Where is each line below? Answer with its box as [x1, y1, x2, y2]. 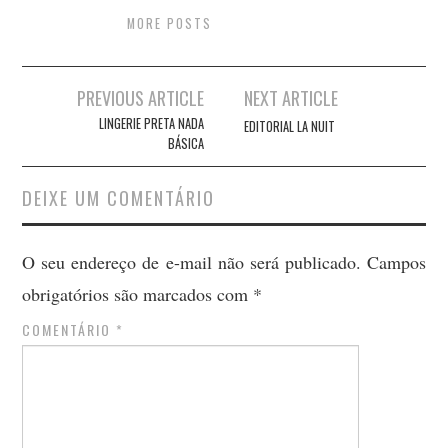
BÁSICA [167, 134, 204, 154]
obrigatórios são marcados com [22, 282, 254, 307]
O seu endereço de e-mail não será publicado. [22, 250, 361, 275]
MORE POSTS [127, 14, 213, 34]
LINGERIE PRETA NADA [98, 114, 204, 134]
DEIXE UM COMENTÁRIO [22, 184, 216, 212]
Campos [366, 250, 426, 275]
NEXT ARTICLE [244, 84, 339, 112]
